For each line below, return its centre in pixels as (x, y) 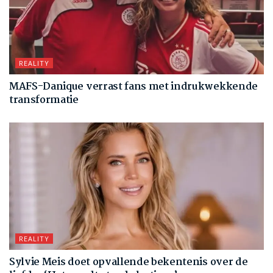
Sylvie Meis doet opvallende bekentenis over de (129, 263)
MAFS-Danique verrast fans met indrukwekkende (133, 87)
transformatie (44, 101)
